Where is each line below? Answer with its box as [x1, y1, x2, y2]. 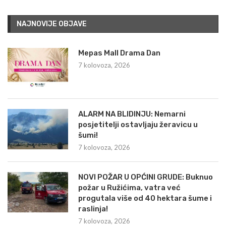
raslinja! [78, 204, 108, 214]
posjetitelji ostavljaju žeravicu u [78, 120, 198, 130]
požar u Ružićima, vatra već [78, 183, 181, 193]
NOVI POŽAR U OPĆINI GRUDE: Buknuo [78, 173, 213, 182]
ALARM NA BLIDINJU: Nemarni [78, 109, 186, 119]
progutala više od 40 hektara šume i [78, 194, 212, 203]
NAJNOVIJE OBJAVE [17, 20, 87, 29]
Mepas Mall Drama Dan [78, 48, 160, 58]
